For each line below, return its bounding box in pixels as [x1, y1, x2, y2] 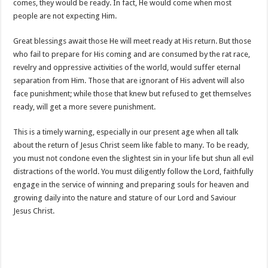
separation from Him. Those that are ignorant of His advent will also [13, 76, 245, 85]
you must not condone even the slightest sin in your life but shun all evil [13, 154, 254, 163]
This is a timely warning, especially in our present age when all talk [13, 127, 239, 136]
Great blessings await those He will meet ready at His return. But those [13, 36, 252, 45]
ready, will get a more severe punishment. [13, 102, 156, 111]
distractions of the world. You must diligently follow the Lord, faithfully [13, 167, 254, 176]
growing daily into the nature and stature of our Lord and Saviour [13, 193, 237, 202]
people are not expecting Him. [13, 11, 117, 20]
